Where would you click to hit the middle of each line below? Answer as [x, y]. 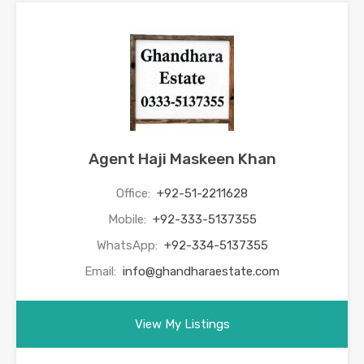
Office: [135, 193]
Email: [102, 271]
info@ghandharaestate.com [201, 271]
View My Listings [182, 324]
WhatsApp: [128, 245]
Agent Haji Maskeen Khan [182, 158]
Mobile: [128, 219]
